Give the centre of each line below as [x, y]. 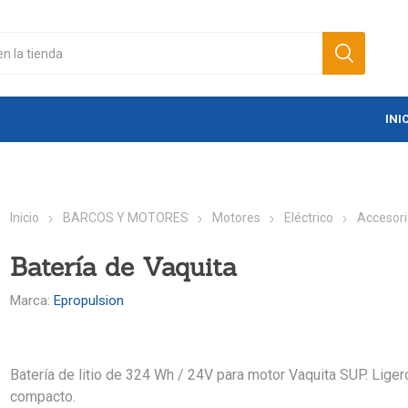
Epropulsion [89, 301]
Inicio [25, 218]
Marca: [31, 301]
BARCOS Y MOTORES [126, 218]
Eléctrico [309, 218]
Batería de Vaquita [124, 267]
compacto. [43, 397]
